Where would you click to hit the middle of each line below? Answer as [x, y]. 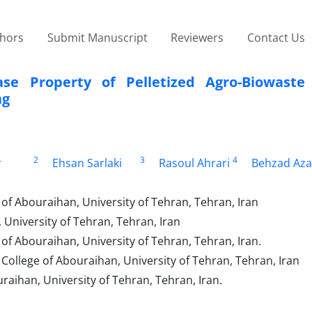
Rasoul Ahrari [195, 163]
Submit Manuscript [97, 37]
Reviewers [197, 37]
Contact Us [276, 37]
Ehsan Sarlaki [87, 163]
